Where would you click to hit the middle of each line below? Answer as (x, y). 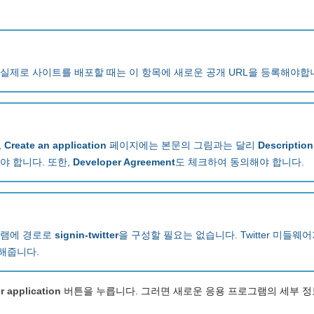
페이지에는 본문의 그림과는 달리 (182, 145)
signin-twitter (87, 235)
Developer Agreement (124, 162)
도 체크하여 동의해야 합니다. (240, 162)
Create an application (55, 145)
